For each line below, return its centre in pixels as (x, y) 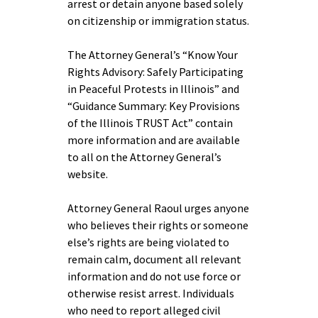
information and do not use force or (154, 276)
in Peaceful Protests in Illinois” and (153, 89)
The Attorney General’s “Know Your (153, 55)
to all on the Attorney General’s (144, 157)
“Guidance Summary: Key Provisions (154, 106)
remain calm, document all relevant (154, 259)
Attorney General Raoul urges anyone (158, 208)
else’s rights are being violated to (148, 242)
